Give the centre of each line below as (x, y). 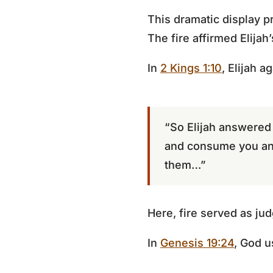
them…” (185, 165)
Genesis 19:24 (197, 243)
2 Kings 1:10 (191, 68)
